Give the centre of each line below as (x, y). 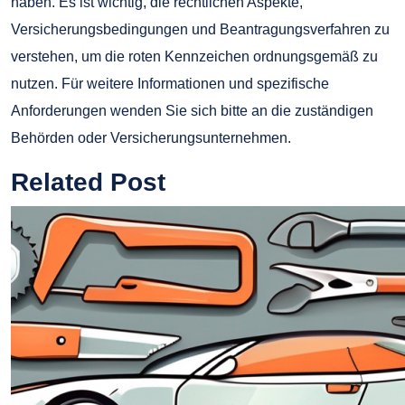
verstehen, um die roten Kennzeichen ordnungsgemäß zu (194, 57)
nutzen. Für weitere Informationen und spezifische (170, 84)
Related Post (88, 183)
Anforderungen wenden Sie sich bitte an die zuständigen (192, 111)
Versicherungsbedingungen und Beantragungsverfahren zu (200, 30)
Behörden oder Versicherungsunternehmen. (151, 138)
